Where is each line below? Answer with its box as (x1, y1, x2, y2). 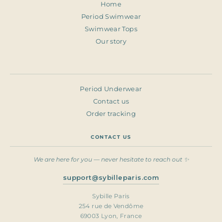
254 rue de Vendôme (78, 202, 144, 210)
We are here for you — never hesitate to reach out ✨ (33, 155, 189, 163)
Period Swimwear (81, 12, 141, 20)
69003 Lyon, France (80, 212, 142, 220)
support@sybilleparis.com (62, 173, 160, 181)
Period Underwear (80, 85, 142, 93)
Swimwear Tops (85, 25, 137, 33)
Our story (95, 37, 127, 45)
